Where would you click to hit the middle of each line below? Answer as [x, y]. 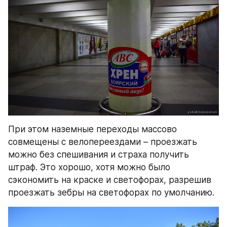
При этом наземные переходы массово [92, 129]
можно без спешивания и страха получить [99, 154]
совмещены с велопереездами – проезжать [103, 142]
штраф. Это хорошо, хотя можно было [89, 167]
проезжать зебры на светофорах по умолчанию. [111, 192]
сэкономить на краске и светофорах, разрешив [110, 180]
